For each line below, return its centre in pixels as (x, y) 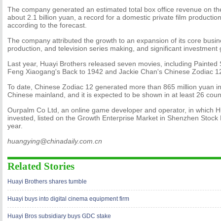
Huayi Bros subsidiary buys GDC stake (59, 216)
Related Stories (41, 166)
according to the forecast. (47, 25)
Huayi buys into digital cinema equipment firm (68, 199)
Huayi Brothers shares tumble (47, 182)
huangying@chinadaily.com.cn (55, 141)
